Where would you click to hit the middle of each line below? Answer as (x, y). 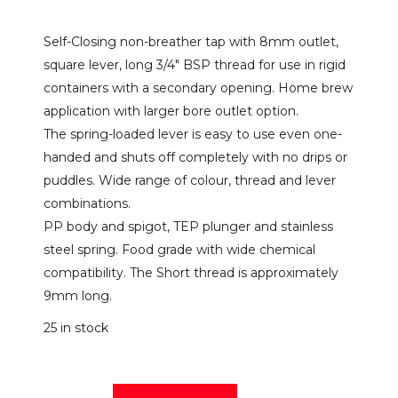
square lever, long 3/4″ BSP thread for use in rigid (195, 65)
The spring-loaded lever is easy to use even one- (193, 134)
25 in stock (76, 328)
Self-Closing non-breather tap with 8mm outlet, (191, 42)
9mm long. (78, 296)
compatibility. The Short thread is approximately (191, 273)
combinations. (87, 203)
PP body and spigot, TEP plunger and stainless (188, 227)
